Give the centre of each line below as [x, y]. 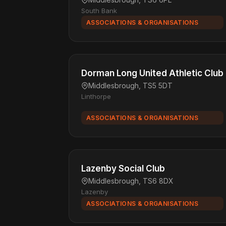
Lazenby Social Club [123, 168]
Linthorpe [96, 96]
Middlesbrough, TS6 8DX [131, 181]
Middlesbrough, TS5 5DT [130, 86]
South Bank [99, 11]
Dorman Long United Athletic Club [152, 73]
